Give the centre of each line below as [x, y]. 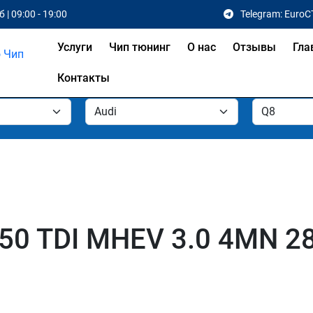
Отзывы [254, 47]
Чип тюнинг [139, 47]
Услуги [74, 47]
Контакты [83, 78]
